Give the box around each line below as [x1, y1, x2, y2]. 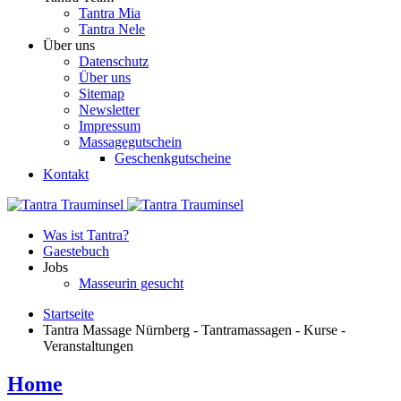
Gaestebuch [43, 243, 109, 259]
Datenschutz [79, 54, 149, 69]
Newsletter [79, 102, 140, 117]
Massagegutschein [79, 134, 182, 149]
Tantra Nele [79, 21, 145, 37]
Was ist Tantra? [43, 227, 129, 243]
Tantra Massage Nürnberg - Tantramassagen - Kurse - [43, 322, 346, 337]
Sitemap [79, 86, 124, 101]
